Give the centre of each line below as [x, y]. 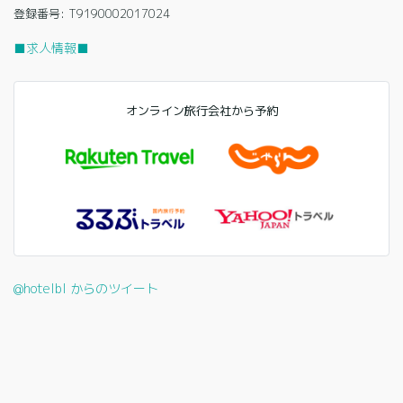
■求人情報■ [51, 49]
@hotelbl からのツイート [86, 288]
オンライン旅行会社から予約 [201, 111]
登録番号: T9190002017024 [92, 14]
